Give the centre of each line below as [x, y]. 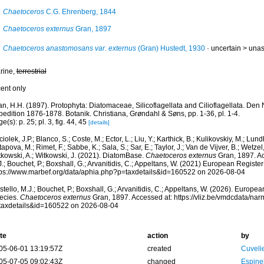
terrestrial [31, 71]
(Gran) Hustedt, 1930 [170, 48]
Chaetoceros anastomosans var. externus [69, 48]
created [159, 249]
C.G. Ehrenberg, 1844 [80, 12]
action [157, 236]
